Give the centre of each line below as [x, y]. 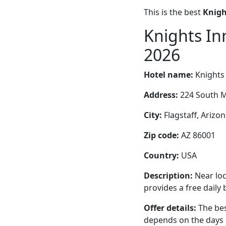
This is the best [173, 12]
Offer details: [170, 208]
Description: [168, 175]
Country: [161, 155]
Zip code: [161, 135]
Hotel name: [168, 74]
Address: [161, 95]
